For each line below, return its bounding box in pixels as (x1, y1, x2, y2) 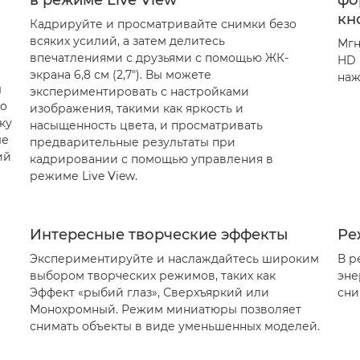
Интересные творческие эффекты (29, 226, 288, 243)
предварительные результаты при (29, 135, 235, 149)
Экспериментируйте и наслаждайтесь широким (29, 252, 319, 266)
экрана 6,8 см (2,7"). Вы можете (29, 67, 211, 82)
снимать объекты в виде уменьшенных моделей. (29, 319, 320, 333)
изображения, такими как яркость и (29, 101, 243, 116)
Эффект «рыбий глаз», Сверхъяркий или (29, 285, 269, 300)
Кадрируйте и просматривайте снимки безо (29, 17, 297, 31)
